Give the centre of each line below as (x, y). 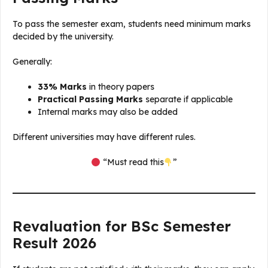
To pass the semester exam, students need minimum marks (132, 24)
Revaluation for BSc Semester (122, 226)
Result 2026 (54, 243)
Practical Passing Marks (90, 100)
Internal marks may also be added (108, 112)
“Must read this (132, 162)
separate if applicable (188, 100)
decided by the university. (63, 37)
